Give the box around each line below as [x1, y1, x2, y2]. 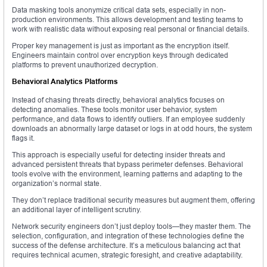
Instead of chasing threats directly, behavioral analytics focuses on [12, 95, 225, 105]
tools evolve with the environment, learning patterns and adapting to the [12, 169, 243, 179]
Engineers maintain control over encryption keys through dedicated [12, 51, 228, 60]
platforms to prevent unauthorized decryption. [12, 60, 158, 70]
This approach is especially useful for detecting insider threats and [12, 150, 225, 160]
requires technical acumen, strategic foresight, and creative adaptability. [12, 250, 243, 260]
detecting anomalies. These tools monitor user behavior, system [12, 105, 217, 114]
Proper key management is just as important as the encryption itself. [12, 41, 229, 51]
